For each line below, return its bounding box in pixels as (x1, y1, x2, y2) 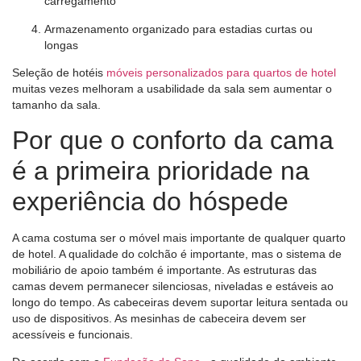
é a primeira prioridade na (12, 156, 309, 185)
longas (44, 38, 78, 52)
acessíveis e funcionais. (12, 327, 133, 341)
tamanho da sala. (12, 98, 101, 112)
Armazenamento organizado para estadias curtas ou (44, 22, 313, 35)
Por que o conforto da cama (12, 125, 334, 155)
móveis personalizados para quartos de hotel (106, 66, 336, 80)
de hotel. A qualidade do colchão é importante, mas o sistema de (12, 247, 342, 260)
